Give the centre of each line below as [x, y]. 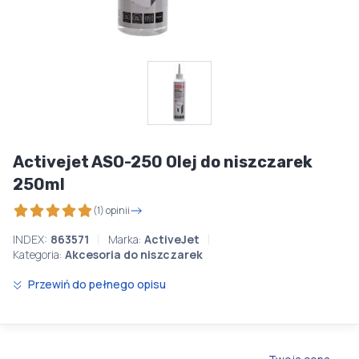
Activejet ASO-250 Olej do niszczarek [163, 162]
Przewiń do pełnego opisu [96, 284]
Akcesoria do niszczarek [134, 254]
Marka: [125, 239]
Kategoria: [37, 254]
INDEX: [30, 239]
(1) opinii [111, 210]
